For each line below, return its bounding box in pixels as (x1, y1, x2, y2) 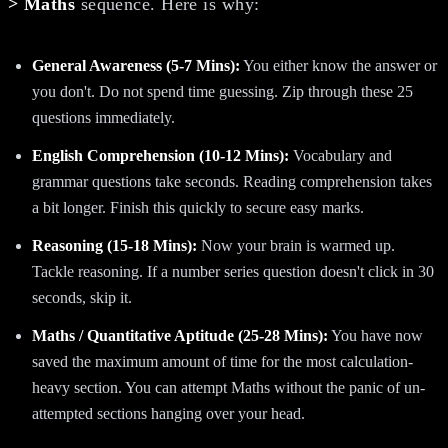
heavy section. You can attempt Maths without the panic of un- (32, 378, 425, 396)
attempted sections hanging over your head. (32, 404, 305, 422)
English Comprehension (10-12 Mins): (32, 146, 289, 164)
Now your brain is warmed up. (197, 236, 395, 254)
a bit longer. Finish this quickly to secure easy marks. (32, 198, 364, 216)
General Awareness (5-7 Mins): (32, 56, 240, 74)
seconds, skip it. (32, 288, 132, 306)
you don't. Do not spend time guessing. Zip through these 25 (32, 82, 413, 100)
